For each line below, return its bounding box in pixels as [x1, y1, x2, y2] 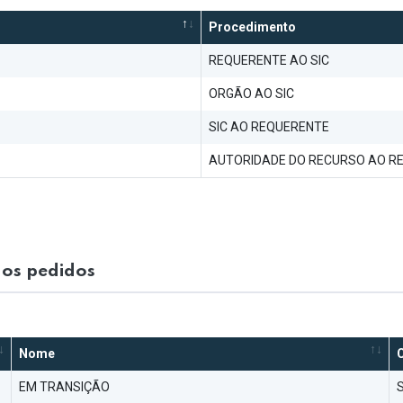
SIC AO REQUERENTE [209, 120, 329, 135]
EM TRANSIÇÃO [19, 379, 110, 394]
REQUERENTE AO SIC [209, 53, 329, 68]
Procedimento [209, 20, 296, 35]
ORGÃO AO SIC [209, 86, 294, 102]
